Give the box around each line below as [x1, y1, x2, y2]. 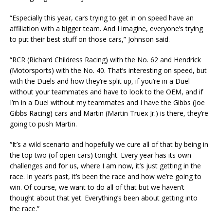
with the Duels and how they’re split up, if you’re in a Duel [10, 76, 190, 86]
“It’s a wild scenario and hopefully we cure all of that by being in [10, 139, 208, 149]
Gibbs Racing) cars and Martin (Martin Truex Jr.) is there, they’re [10, 108, 208, 118]
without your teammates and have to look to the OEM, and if [10, 87, 203, 96]
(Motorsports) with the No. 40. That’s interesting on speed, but [10, 65, 207, 75]
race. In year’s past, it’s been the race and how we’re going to [10, 171, 201, 181]
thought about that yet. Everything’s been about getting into [10, 193, 198, 202]
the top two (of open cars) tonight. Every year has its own [10, 150, 191, 160]
